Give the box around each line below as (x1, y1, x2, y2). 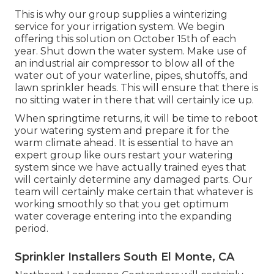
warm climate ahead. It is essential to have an (15, 136, 233, 149)
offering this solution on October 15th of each (15, 32, 236, 45)
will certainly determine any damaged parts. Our (15, 173, 253, 185)
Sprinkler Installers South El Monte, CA (15, 250, 234, 264)
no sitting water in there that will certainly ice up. (15, 94, 254, 106)
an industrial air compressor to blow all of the (15, 57, 235, 69)
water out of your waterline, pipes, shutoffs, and (15, 69, 248, 81)
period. (15, 222, 48, 234)
